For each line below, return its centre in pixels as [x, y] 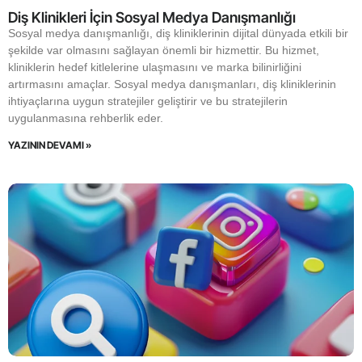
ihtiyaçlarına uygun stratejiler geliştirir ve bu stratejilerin [148, 101]
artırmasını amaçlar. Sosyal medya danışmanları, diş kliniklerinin [172, 84]
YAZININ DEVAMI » [50, 145]
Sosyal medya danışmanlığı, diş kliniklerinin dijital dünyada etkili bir [178, 33]
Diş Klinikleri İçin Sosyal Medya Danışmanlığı [152, 17]
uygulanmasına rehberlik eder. [86, 118]
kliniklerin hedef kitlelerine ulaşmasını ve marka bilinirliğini [155, 67]
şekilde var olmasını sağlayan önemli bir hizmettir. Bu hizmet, [164, 50]
